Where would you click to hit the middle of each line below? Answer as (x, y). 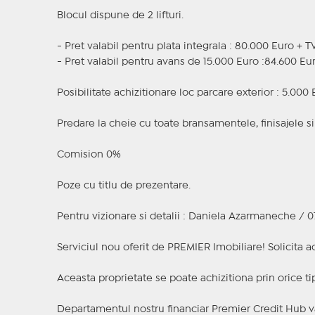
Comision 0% (89, 155)
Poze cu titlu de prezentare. (123, 186)
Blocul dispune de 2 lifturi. (120, 16)
